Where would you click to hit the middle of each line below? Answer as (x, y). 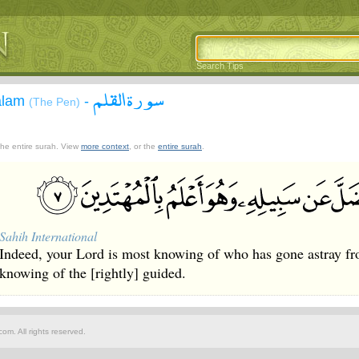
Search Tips (220, 66)
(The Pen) (54, 102)
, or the (143, 146)
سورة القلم (129, 99)
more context (105, 146)
